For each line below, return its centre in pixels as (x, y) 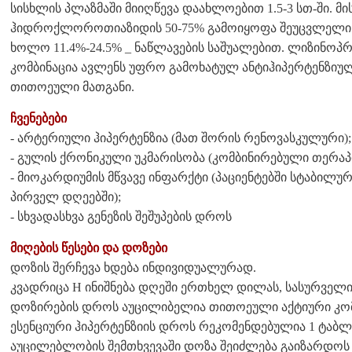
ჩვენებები (38, 118)
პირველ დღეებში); (66, 196)
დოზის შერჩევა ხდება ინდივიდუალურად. (133, 267)
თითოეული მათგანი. (72, 86)
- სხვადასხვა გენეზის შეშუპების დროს (121, 216)
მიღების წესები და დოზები (89, 247)
